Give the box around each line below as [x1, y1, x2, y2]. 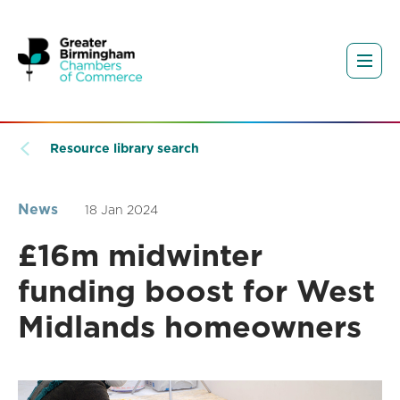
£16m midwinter [18, 237, 262, 274]
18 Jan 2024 [85, 203, 158, 218]
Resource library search [50, 141, 199, 156]
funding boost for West [18, 272, 375, 310]
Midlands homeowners [18, 308, 362, 346]
